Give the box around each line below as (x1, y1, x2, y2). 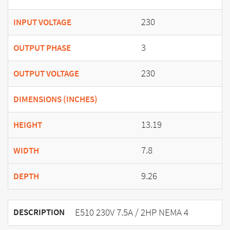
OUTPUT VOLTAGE (13, 67, 79, 80)
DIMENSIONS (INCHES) (13, 93, 98, 105)
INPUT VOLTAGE (13, 16, 71, 28)
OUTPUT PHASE (13, 42, 71, 54)
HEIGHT (13, 119, 42, 131)
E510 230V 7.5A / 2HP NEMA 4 (75, 205, 188, 219)
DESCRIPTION (13, 206, 65, 218)
